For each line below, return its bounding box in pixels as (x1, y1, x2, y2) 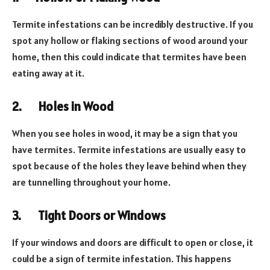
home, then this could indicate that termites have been (12, 50, 246, 63)
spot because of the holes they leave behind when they (12, 159, 246, 172)
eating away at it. (12, 66, 84, 79)
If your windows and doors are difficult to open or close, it (12, 236, 253, 248)
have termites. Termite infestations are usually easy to (12, 143, 246, 155)
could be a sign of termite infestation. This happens (12, 252, 231, 265)
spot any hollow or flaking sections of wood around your (12, 34, 248, 46)
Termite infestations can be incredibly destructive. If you (12, 17, 253, 30)
